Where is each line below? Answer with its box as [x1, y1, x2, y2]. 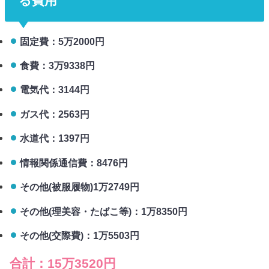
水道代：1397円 [19, 133, 89, 144]
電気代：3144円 [19, 84, 89, 95]
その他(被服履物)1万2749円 [19, 181, 139, 193]
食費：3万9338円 [19, 59, 95, 71]
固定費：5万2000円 [19, 35, 104, 47]
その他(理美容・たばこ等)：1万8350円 [19, 205, 187, 217]
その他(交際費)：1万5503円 [19, 230, 139, 241]
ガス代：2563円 [19, 108, 89, 119]
